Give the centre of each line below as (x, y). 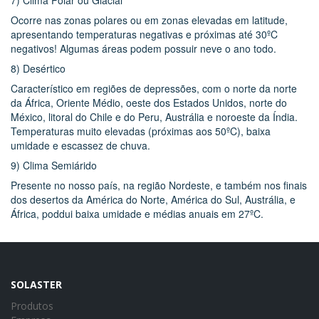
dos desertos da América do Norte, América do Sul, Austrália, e (153, 199)
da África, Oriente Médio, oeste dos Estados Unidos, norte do (149, 102)
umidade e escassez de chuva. (80, 145)
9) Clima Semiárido (54, 165)
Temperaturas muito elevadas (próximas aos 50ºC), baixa (141, 131)
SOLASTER (36, 284)
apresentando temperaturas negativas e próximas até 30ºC (144, 34)
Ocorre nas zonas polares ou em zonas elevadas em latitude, (149, 20)
